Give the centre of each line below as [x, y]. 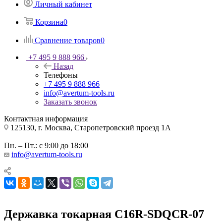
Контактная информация [46, 118]
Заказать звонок [70, 102]
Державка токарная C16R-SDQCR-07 [104, 214]
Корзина [49, 22]
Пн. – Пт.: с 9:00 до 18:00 [46, 145]
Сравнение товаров [68, 40]
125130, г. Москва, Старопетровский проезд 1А [90, 127]
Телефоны [61, 75]
